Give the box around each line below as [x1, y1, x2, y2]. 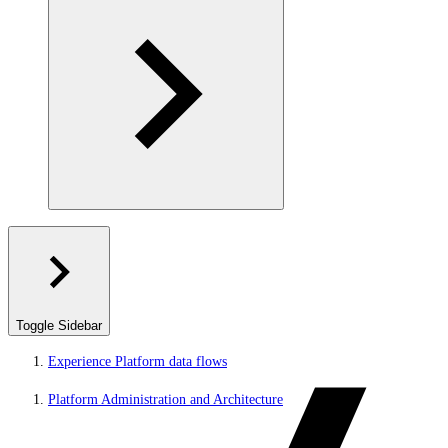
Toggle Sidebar [16, 318, 102, 333]
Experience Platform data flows [48, 354, 227, 369]
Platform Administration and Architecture [48, 392, 283, 407]
